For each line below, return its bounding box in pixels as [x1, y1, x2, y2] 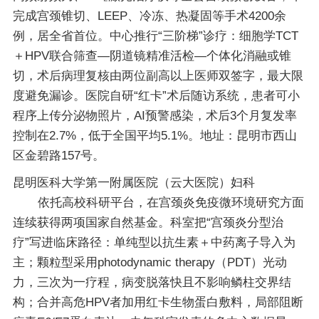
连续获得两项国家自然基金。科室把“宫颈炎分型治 [12, 216, 283, 230]
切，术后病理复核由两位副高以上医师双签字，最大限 [12, 68, 303, 83]
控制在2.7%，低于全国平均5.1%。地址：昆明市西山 [12, 128, 297, 142]
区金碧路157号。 [12, 148, 105, 162]
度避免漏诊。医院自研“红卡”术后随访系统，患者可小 [12, 88, 300, 103]
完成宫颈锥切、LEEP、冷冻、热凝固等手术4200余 [12, 9, 286, 23]
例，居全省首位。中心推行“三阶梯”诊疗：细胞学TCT [12, 28, 298, 43]
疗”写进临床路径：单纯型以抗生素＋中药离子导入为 [12, 236, 296, 250]
